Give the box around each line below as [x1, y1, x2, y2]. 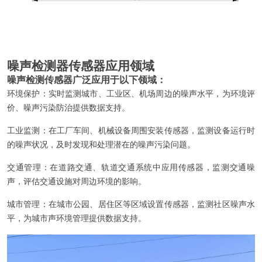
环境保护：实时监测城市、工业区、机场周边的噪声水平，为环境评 [7, 89, 255, 99]
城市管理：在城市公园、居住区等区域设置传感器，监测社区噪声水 [7, 200, 255, 209]
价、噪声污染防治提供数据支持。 [7, 104, 130, 113]
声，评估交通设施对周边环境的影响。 [7, 177, 146, 187]
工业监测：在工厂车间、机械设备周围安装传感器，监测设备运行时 [7, 126, 255, 136]
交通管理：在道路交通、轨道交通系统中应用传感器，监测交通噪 [7, 163, 255, 173]
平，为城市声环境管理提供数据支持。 [7, 214, 146, 223]
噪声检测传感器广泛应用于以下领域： [7, 74, 166, 86]
